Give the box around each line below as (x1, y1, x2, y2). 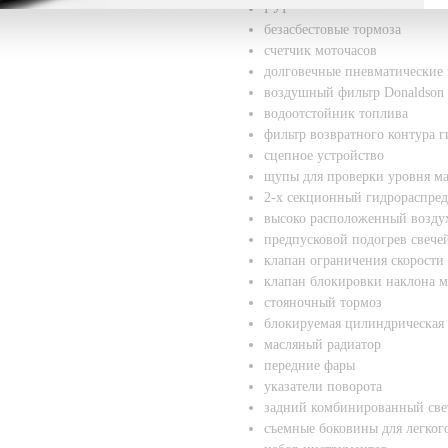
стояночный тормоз (264, 295, 382, 310)
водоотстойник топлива (264, 106, 408, 121)
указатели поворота (264, 379, 382, 394)
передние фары (264, 358, 355, 373)
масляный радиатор (264, 337, 381, 352)
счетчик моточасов (264, 43, 377, 58)
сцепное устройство (264, 148, 384, 163)
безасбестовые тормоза (264, 22, 401, 37)
